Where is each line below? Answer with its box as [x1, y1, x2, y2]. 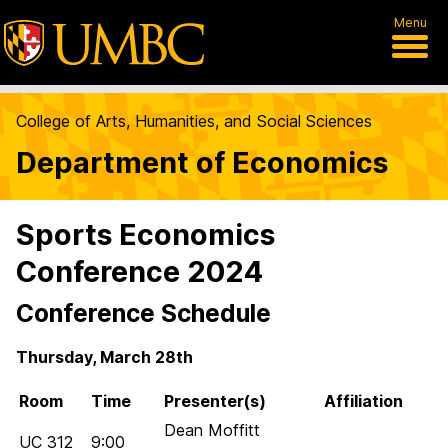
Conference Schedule [16, 298, 271, 328]
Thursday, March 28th [16, 347, 193, 367]
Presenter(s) [164, 391, 266, 411]
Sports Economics [16, 217, 275, 252]
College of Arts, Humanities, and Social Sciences [16, 111, 372, 131]
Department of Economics [16, 145, 388, 180]
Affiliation [324, 391, 403, 411]
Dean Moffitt [164, 420, 260, 440]
